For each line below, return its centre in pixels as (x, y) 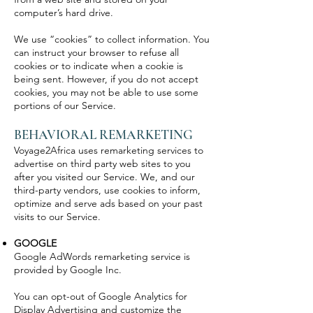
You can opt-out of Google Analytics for (101, 296)
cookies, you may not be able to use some (106, 92)
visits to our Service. (57, 217)
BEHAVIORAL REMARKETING (103, 134)
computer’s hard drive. (64, 13)
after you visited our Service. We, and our (104, 177)
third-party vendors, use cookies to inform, (107, 190)
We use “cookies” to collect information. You (112, 39)
